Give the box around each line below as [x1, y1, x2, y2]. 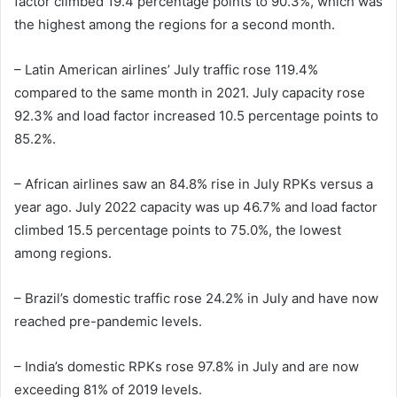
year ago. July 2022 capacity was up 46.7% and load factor [14, 198, 378, 216]
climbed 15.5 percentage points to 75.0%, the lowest [14, 222, 341, 239]
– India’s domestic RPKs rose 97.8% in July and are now [14, 358, 359, 376]
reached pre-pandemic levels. [14, 313, 202, 331]
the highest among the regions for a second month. [14, 16, 335, 34]
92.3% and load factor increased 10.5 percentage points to [14, 107, 378, 125]
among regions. [14, 245, 112, 262]
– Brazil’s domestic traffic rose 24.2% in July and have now [14, 290, 378, 307]
